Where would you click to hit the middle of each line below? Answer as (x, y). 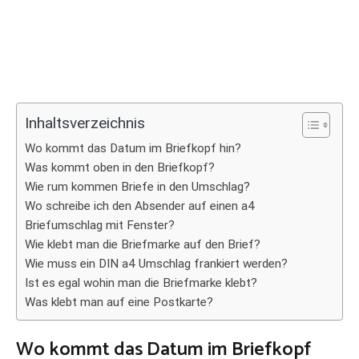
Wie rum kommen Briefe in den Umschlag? (137, 187)
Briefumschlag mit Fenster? (100, 225)
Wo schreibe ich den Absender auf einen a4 (140, 206)
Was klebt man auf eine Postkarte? (119, 302)
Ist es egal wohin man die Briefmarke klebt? (141, 283)
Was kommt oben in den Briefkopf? (120, 167)
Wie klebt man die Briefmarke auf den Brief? (143, 244)
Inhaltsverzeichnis (85, 123)
